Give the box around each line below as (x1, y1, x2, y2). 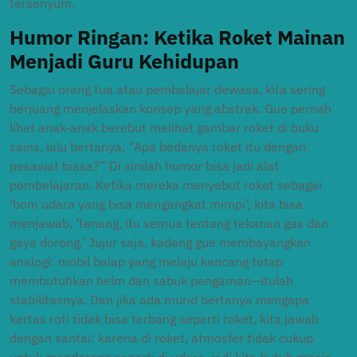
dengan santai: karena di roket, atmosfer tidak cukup (10, 330, 313, 346)
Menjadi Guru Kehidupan (10, 48, 239, 74)
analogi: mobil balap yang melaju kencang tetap (10, 253, 283, 269)
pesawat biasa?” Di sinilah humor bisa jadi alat (10, 158, 279, 174)
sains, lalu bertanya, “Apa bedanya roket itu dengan (10, 139, 306, 155)
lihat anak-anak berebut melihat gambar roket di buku (10, 120, 319, 135)
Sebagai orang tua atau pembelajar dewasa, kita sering (10, 81, 325, 97)
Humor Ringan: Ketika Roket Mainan (10, 24, 345, 50)
